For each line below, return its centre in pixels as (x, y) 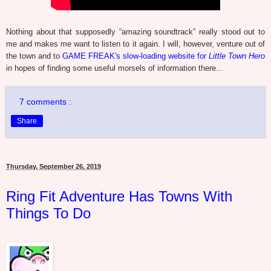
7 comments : (46, 101)
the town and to (34, 56)
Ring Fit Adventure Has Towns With (119, 196)
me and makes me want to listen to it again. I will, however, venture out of (135, 44)
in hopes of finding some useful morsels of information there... (115, 68)
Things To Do (48, 213)
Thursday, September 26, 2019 (54, 166)
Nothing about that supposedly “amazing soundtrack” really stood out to (135, 31)
